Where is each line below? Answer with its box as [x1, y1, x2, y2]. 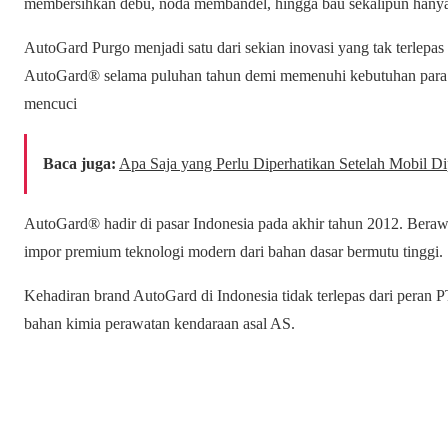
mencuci [24, 95, 77, 113]
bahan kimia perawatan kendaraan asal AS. [24, 315, 295, 333]
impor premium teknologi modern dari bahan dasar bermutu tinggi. [24, 243, 443, 261]
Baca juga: [43, 155, 116, 173]
